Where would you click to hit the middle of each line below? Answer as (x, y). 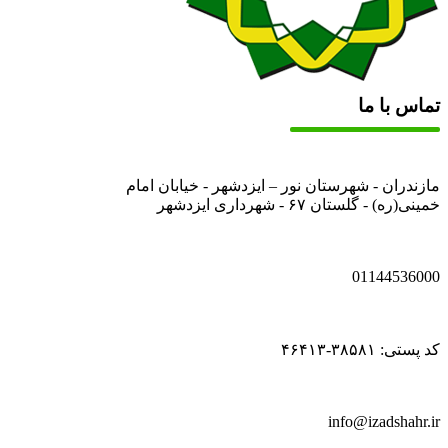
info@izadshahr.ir (384, 421)
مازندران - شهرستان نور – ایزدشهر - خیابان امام (283, 185)
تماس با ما (399, 105)
